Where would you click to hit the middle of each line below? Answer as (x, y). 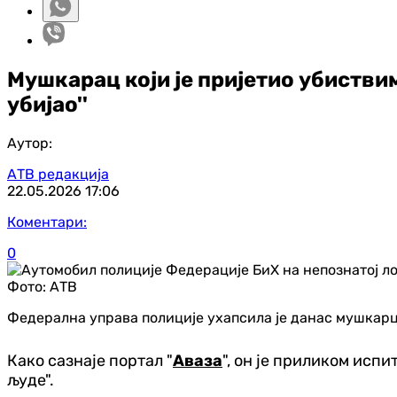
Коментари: (47, 222)
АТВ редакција (58, 174)
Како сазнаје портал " (90, 360)
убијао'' (47, 104)
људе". (31, 380)
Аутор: (30, 143)
